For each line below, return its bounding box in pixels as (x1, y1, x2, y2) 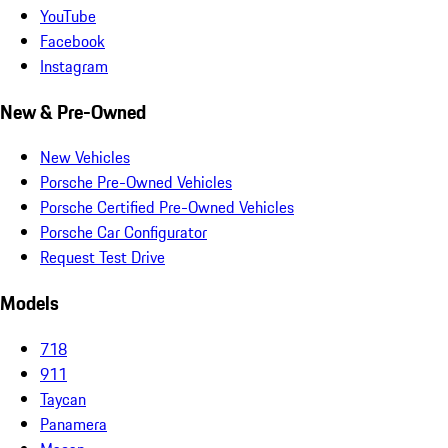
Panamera (40, 411, 107, 436)
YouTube (40, 3, 96, 28)
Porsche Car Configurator (40, 220, 207, 245)
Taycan (40, 386, 86, 411)
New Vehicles (40, 145, 130, 170)
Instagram (40, 53, 108, 78)
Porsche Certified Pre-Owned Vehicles (40, 195, 294, 220)
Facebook (40, 28, 105, 53)
